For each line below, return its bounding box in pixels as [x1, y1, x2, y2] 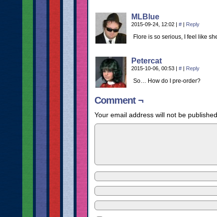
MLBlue [131, 13, 159, 21]
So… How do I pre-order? [133, 77, 201, 84]
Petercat [131, 57, 162, 65]
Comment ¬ [94, 95, 143, 106]
